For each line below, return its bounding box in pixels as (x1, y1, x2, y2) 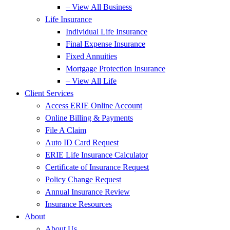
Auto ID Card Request (45, 138, 119, 147)
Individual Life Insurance (66, 27, 147, 36)
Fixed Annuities (66, 52, 117, 61)
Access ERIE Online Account (45, 101, 142, 110)
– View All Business (66, 3, 132, 11)
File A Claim (45, 126, 86, 135)
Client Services (25, 89, 73, 98)
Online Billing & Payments (45, 113, 133, 122)
